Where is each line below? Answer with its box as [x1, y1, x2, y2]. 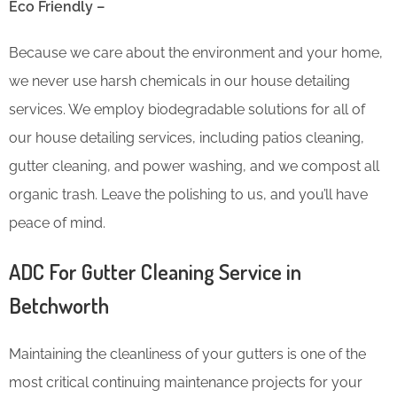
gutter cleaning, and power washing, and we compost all [9, 157, 379, 175]
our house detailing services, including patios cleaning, [9, 128, 364, 146]
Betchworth [9, 291, 109, 319]
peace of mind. [9, 214, 105, 231]
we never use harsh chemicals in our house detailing [9, 72, 350, 90]
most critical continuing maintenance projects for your [9, 373, 362, 391]
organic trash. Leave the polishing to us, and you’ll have [9, 185, 368, 203]
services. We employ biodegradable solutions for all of [9, 100, 365, 118]
